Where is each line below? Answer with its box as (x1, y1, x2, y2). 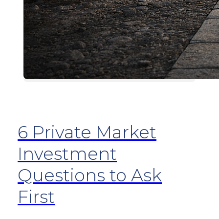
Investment (18, 143, 117, 165)
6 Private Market (18, 122, 156, 143)
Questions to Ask (18, 165, 162, 186)
